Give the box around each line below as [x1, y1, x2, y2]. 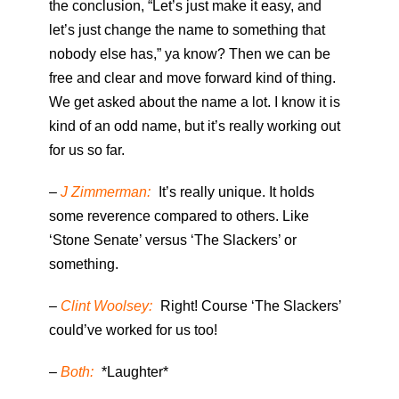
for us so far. [49, 142, 125, 159]
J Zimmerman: [61, 184, 151, 200]
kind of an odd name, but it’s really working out [49, 118, 340, 134]
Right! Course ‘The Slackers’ [157, 298, 341, 314]
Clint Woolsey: [61, 298, 152, 314]
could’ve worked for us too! [49, 322, 217, 338]
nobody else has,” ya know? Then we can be [49, 46, 330, 62]
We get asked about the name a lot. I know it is [49, 94, 340, 110]
